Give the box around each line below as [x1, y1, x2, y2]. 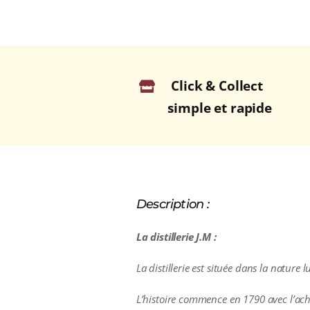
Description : [136, 196, 210, 212]
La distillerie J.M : [136, 229, 217, 244]
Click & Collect [171, 77, 263, 95]
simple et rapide [167, 99, 272, 118]
